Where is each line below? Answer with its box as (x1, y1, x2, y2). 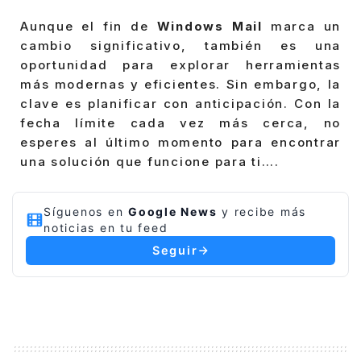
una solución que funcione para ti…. (20, 153, 280, 169)
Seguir (151, 243, 198, 259)
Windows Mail (156, 18, 263, 34)
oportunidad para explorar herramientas (20, 56, 341, 73)
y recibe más (217, 205, 306, 219)
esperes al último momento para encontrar (20, 134, 341, 150)
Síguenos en (44, 205, 128, 219)
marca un (262, 18, 342, 34)
